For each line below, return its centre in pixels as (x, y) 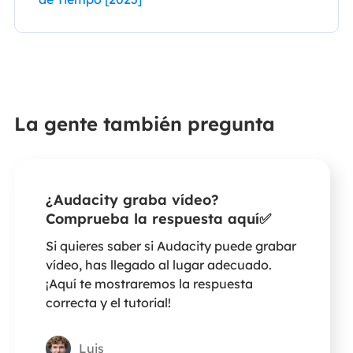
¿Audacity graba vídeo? (132, 200)
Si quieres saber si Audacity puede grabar (171, 245)
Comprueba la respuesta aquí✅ (158, 219)
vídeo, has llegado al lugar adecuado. (158, 264)
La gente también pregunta (144, 124)
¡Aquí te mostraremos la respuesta (149, 283)
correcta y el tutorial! (108, 302)
